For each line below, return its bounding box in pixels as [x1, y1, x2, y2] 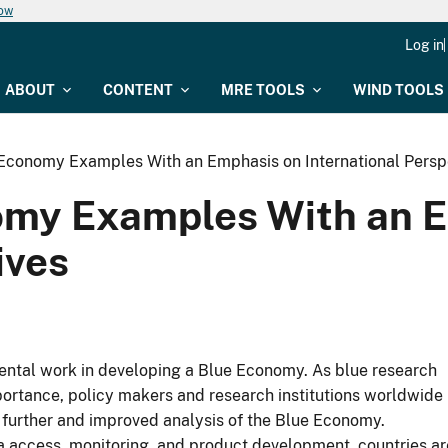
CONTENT [103, 82, 173, 98]
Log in [405, 37, 444, 53]
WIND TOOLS [353, 82, 444, 98]
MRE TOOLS [221, 82, 305, 98]
